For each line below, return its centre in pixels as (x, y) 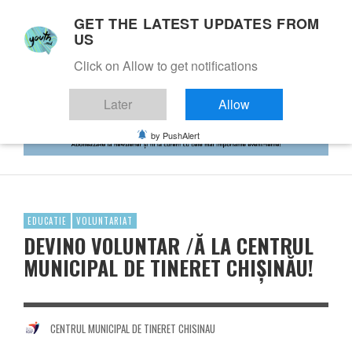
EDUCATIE (47, 220)
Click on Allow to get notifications (166, 66)
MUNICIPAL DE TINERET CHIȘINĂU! (169, 267)
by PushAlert (175, 135)
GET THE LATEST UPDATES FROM (197, 24)
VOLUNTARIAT (104, 220)
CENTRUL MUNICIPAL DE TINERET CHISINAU (132, 328)
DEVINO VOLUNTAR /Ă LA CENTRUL (169, 245)
